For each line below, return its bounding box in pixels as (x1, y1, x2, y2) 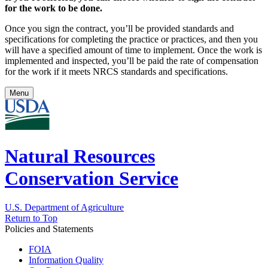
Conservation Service (5, 167, 178, 189)
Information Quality (29, 255, 103, 266)
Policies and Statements (5, 224, 93, 234)
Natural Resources (5, 145, 155, 167)
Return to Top (5, 213, 57, 224)
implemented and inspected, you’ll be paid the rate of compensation (5, 56, 258, 66)
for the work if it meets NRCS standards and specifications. (5, 66, 228, 77)
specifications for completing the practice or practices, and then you (5, 34, 258, 45)
